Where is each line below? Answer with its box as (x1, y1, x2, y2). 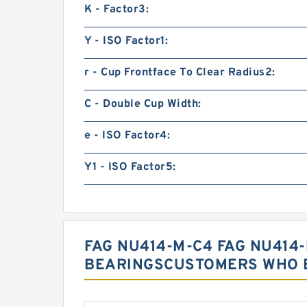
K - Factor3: (84, 3, 149, 16)
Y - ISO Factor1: (84, 34, 168, 48)
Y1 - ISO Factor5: (84, 160, 176, 174)
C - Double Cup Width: (84, 97, 201, 111)
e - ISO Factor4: (84, 129, 170, 143)
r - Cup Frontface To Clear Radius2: (84, 66, 275, 79)
